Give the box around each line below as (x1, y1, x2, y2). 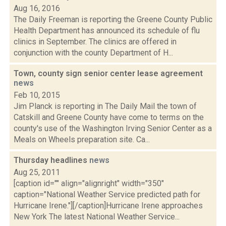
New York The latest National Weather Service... (14, 212, 180, 221)
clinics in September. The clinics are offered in (14, 37, 177, 46)
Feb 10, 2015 (14, 90, 60, 100)
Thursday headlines (14, 155, 89, 165)
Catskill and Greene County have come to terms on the (14, 112, 204, 122)
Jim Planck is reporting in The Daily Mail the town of (14, 101, 197, 111)
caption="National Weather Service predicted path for (14, 190, 200, 199)
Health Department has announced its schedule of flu (14, 26, 200, 35)
